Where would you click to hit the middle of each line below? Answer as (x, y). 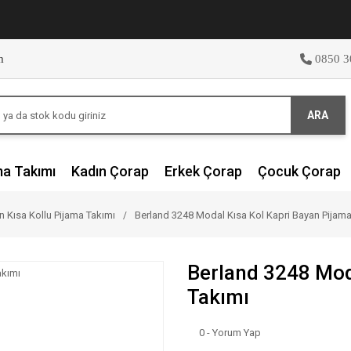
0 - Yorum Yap (230, 333)
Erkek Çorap (203, 171)
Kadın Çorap (110, 171)
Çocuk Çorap (299, 171)
